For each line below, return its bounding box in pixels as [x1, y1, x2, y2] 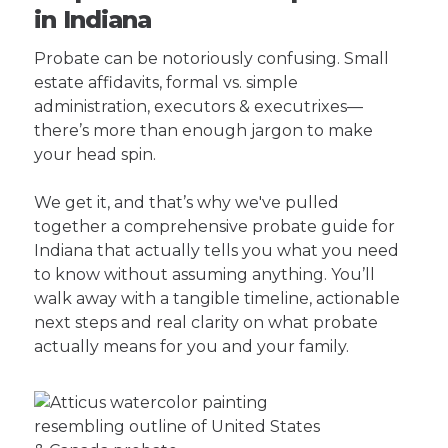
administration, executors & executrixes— [34, 97, 364, 117]
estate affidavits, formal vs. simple [34, 73, 299, 93]
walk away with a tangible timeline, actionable [34, 289, 401, 309]
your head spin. [34, 145, 157, 165]
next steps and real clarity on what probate [34, 313, 379, 333]
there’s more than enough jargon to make [34, 121, 374, 141]
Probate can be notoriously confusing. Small [34, 49, 390, 69]
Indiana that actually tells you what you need [34, 241, 400, 261]
